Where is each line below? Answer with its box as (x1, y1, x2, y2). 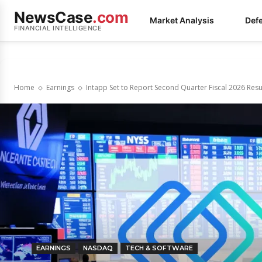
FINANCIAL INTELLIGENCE (14, 23, 102, 32)
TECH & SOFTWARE (125, 244, 193, 252)
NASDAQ (83, 244, 113, 252)
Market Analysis (150, 15, 214, 25)
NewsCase (14, 8, 92, 26)
